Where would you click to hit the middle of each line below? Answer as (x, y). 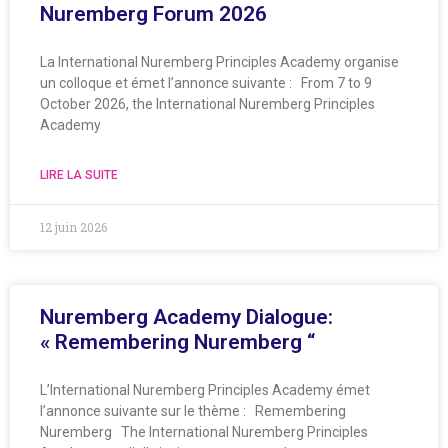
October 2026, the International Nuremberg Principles (207, 103)
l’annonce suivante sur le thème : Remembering (193, 410)
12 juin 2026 (73, 226)
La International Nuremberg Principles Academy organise (219, 61)
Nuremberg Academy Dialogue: (186, 316)
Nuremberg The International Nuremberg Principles (204, 431)
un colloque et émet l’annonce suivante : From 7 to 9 (206, 82)
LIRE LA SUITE (79, 174)
